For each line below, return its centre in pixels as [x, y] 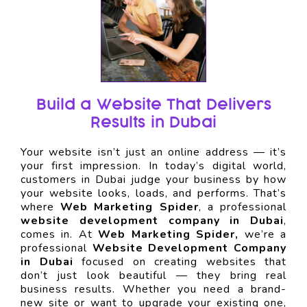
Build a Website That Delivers [153, 105]
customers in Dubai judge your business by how [153, 179]
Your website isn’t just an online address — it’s [153, 152]
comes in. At [60, 234]
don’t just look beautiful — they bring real [153, 275]
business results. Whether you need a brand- [153, 289]
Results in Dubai [153, 122]
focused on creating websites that [180, 261]
